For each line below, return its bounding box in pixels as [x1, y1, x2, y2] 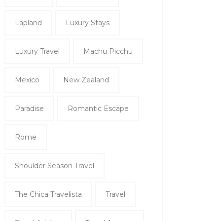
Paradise [15, 104, 44, 113]
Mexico [15, 75, 39, 85]
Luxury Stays [66, 18, 110, 28]
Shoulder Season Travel [15, 161, 94, 171]
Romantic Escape [68, 104, 129, 113]
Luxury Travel [15, 47, 60, 56]
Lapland [15, 18, 42, 28]
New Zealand [63, 75, 109, 85]
